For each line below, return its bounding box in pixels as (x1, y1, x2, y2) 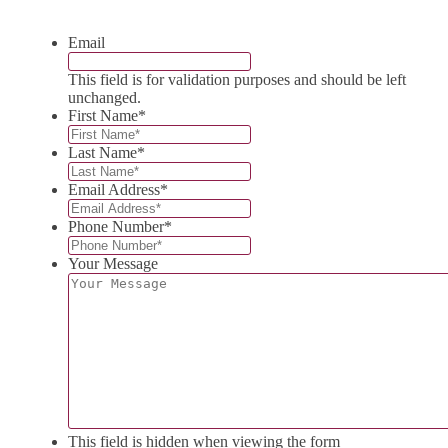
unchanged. (68, 88, 141, 106)
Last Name (68, 143, 137, 161)
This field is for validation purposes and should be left (68, 70, 406, 88)
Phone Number (68, 217, 164, 235)
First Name (68, 106, 138, 124)
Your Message (68, 254, 158, 272)
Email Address (68, 180, 160, 198)
